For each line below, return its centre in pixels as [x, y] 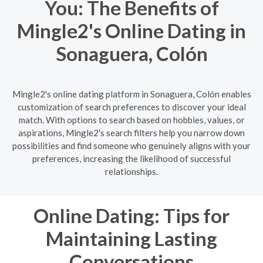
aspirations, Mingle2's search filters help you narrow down [131, 132]
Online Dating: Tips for [131, 215]
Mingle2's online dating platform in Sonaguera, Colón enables [131, 94]
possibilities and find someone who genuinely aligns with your [131, 145]
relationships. [131, 171]
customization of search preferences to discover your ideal [131, 107]
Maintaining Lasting [131, 238]
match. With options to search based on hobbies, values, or [131, 119]
